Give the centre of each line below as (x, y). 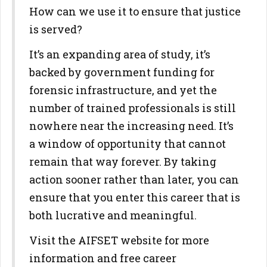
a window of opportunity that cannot (128, 144)
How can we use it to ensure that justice (135, 11)
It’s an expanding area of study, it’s (120, 54)
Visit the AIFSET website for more (119, 240)
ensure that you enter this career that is (135, 197)
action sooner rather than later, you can (134, 179)
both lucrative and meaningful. (114, 215)
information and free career (103, 258)
